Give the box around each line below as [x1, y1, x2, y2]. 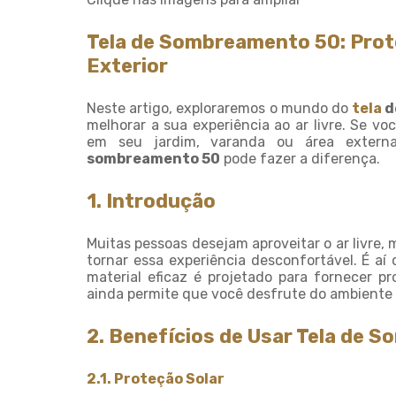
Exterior [87, 54, 168, 78]
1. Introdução [87, 189, 216, 213]
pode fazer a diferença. [220, 150, 380, 167]
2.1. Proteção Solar [87, 370, 225, 387]
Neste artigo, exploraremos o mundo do [87, 100, 353, 117]
